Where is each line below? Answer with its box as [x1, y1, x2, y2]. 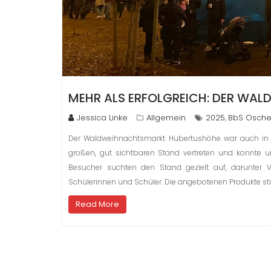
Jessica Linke [77, 111, 128, 123]
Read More [76, 198, 119, 210]
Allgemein [146, 111, 186, 123]
